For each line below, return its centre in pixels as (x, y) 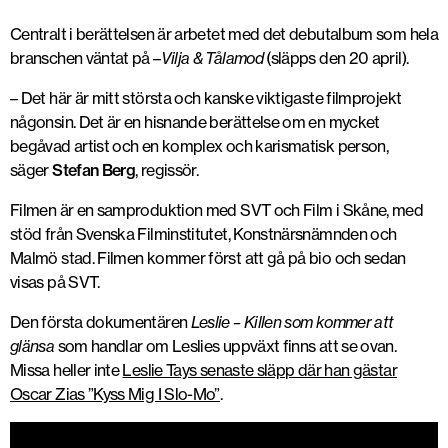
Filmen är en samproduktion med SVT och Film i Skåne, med (217, 210)
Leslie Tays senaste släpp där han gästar (259, 370)
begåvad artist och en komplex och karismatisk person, (199, 146)
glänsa (32, 346)
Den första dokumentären (100, 322)
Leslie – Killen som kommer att (292, 322)
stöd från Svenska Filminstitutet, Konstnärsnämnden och (203, 234)
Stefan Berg (94, 170)
